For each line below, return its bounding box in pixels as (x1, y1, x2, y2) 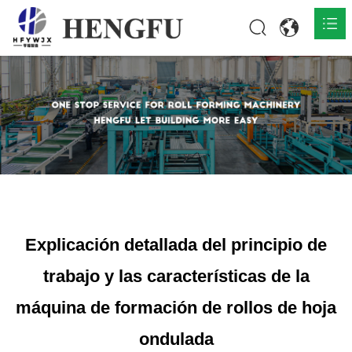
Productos (17, 104, 61, 115)
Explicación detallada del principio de (25, 234, 327, 255)
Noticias (17, 178, 53, 189)
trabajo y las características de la (42, 266, 310, 286)
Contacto (17, 215, 57, 226)
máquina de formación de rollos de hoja (16, 297, 336, 317)
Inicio (17, 68, 41, 79)
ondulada (138, 328, 214, 349)
